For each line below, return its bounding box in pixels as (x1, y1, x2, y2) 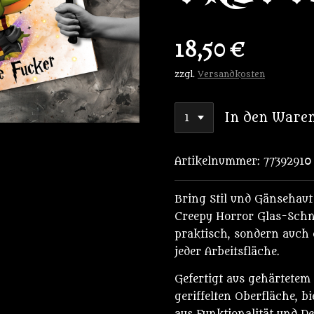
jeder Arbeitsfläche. (175, 245, 280, 258)
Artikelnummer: (175, 155, 260, 168)
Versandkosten (198, 69, 265, 80)
